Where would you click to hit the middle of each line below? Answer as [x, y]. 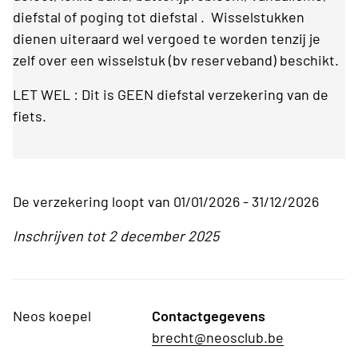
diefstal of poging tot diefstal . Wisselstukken [159, 17]
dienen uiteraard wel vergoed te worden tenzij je [167, 39]
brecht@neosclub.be [218, 338]
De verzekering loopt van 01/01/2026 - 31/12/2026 [166, 202]
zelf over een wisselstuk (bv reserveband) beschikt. [176, 60]
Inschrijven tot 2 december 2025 [116, 236]
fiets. [31, 116]
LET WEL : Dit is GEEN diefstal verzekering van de [171, 95]
